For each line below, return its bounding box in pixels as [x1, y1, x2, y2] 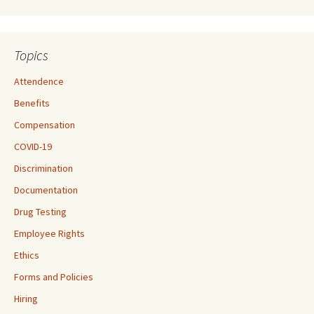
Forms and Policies [14, 271, 93, 283]
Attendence [14, 75, 64, 88]
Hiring [14, 292, 38, 305]
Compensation [14, 118, 75, 131]
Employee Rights [14, 227, 85, 240]
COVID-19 [14, 140, 52, 153]
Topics [14, 46, 48, 64]
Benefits [14, 97, 50, 109]
